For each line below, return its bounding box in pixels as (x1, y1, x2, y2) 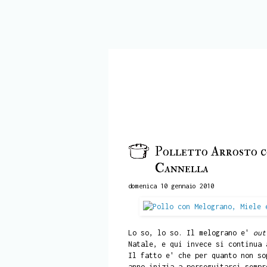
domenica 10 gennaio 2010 (128, 181, 214, 190)
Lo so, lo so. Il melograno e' (128, 228, 253, 237)
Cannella (154, 160, 209, 176)
